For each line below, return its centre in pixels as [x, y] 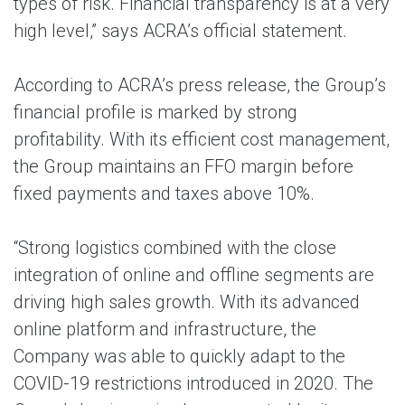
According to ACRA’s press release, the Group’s [200, 85]
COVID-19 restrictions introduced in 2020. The [193, 383]
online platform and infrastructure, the [165, 329]
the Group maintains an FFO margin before [184, 166]
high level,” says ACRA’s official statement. [180, 31]
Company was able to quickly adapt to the [179, 356]
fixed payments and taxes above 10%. [164, 193]
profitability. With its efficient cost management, [202, 139]
